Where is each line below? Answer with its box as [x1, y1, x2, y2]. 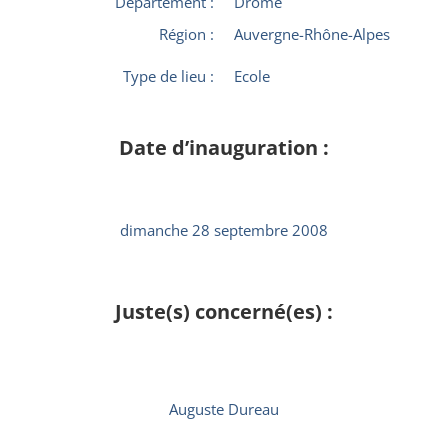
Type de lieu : [123, 66, 214, 86]
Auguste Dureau [169, 399, 279, 419]
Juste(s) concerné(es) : [115, 298, 333, 325]
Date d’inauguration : [119, 134, 329, 161]
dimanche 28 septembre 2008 [120, 220, 328, 240]
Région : [159, 24, 214, 44]
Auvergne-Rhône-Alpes [234, 24, 390, 44]
